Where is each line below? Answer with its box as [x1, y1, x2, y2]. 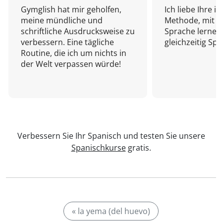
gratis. [125, 142, 151, 153]
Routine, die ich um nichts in [21, 48, 126, 58]
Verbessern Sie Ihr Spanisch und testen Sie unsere [17, 130, 205, 141]
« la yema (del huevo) [72, 206, 150, 217]
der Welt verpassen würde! [21, 58, 121, 69]
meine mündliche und [21, 15, 103, 26]
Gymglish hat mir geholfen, [21, 4, 121, 15]
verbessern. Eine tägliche [21, 37, 114, 48]
